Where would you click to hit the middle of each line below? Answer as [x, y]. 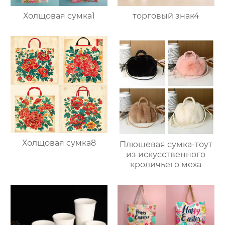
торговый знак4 [166, 16]
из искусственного [166, 155]
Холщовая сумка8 [59, 143]
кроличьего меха [166, 165]
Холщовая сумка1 [59, 16]
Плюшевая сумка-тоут [166, 145]
